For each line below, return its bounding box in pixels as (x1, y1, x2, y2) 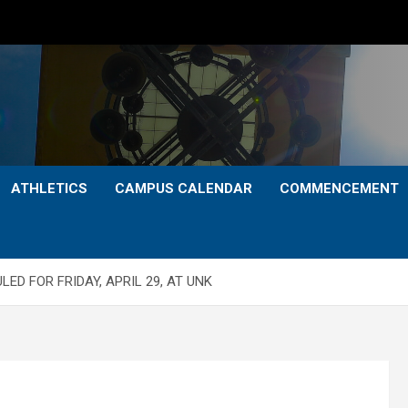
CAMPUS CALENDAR (115, 180, 252, 197)
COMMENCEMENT (280, 180, 399, 197)
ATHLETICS (11, 180, 87, 197)
